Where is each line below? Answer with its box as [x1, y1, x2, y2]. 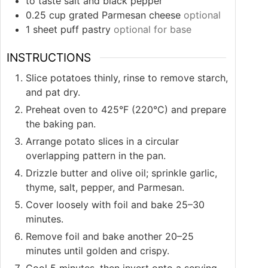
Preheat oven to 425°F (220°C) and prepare [26, 103, 226, 115]
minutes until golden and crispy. [26, 244, 169, 257]
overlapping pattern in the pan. [26, 149, 166, 162]
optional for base [114, 23, 191, 36]
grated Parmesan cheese [69, 9, 181, 22]
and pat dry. [26, 86, 80, 98]
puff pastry [60, 23, 111, 36]
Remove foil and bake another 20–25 [26, 230, 194, 242]
